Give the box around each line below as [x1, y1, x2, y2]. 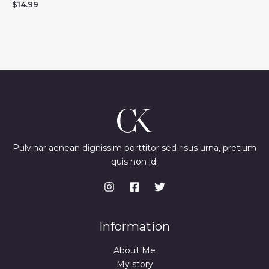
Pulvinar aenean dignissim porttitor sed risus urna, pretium [13, 142, 256, 153]
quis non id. [111, 156, 158, 167]
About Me [113, 245, 156, 256]
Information [99, 219, 170, 234]
